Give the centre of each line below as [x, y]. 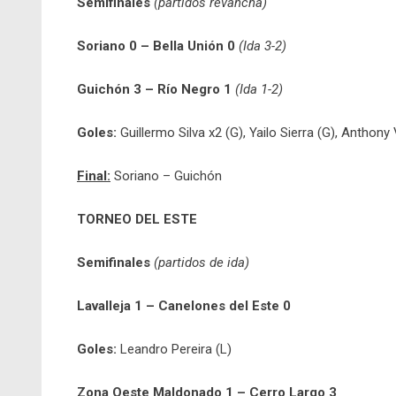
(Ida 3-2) [263, 46]
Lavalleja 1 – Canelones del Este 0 [184, 306]
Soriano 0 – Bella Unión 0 [156, 46]
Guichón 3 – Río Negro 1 [154, 90]
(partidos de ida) [202, 263]
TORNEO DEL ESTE [137, 220]
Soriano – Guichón [166, 176]
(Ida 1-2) [259, 90]
